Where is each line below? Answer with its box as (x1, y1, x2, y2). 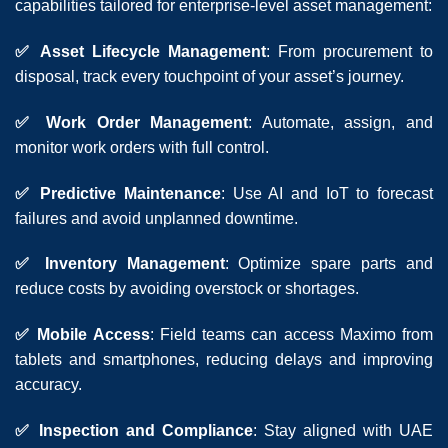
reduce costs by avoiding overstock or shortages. (15, 280, 359, 298)
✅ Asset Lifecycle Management (15, 43, 266, 61)
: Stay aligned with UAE (253, 422, 433, 439)
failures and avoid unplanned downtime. (15, 209, 298, 227)
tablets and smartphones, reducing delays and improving (15, 351, 433, 369)
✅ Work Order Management (15, 113, 249, 131)
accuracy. (15, 376, 82, 394)
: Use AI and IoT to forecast (221, 184, 433, 202)
